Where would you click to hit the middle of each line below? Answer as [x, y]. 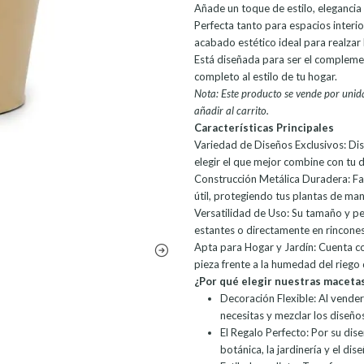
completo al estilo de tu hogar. [265, 77]
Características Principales [264, 128]
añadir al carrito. [231, 111]
